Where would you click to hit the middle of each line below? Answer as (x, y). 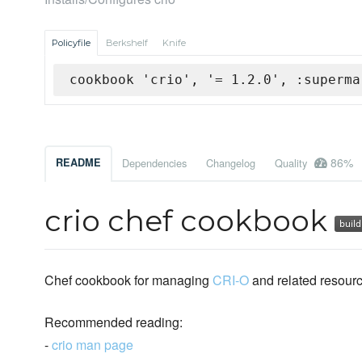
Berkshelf (127, 43)
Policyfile (71, 43)
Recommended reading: (114, 322)
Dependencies (154, 163)
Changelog (231, 163)
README (78, 163)
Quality (293, 163)
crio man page (93, 345)
